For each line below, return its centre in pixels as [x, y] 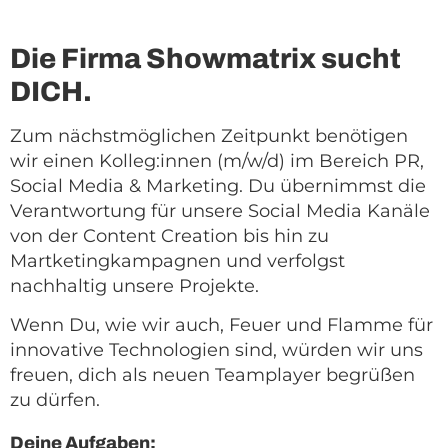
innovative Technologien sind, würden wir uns [216, 350]
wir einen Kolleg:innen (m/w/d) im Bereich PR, [217, 161]
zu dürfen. [55, 400]
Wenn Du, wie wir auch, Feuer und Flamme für [221, 325]
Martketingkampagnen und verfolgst [177, 261]
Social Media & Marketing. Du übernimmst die [218, 186]
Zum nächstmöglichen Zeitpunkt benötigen [209, 136]
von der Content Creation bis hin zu [169, 236]
